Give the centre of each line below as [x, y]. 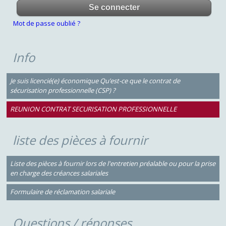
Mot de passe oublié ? [47, 23]
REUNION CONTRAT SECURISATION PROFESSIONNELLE [93, 109]
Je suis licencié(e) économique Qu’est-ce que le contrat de [95, 81]
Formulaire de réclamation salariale [62, 192]
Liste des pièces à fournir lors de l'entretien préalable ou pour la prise [112, 164]
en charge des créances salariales [59, 173]
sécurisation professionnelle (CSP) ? [63, 91]
